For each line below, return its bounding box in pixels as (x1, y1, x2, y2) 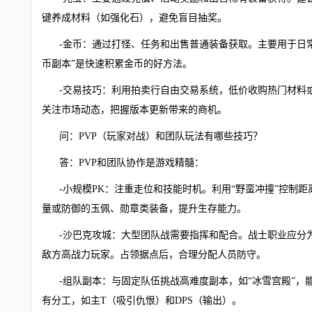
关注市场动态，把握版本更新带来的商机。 (42, 104, 227, 115)
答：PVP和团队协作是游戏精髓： (59, 157, 204, 168)
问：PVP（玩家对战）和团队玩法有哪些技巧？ (59, 131, 263, 141)
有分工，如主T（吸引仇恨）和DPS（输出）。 (42, 295, 242, 306)
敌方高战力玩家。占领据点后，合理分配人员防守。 (42, 249, 266, 260)
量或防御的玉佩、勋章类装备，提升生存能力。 (42, 203, 247, 214)
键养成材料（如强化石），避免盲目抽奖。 (42, 13, 227, 23)
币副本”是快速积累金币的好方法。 (42, 58, 192, 69)
